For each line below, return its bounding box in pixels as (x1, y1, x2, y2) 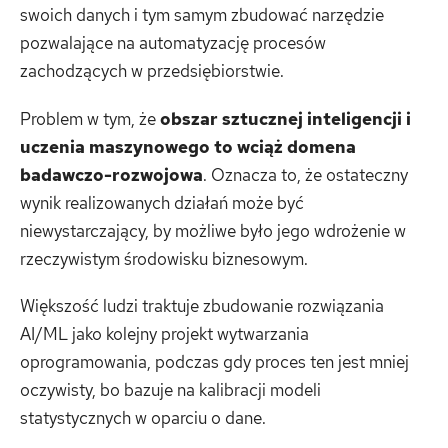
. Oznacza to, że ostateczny (203, 163, 408, 186)
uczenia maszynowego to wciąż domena (20, 135, 356, 158)
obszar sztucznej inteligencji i (160, 107, 411, 130)
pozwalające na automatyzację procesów (20, 32, 326, 55)
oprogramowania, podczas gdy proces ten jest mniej (20, 351, 409, 374)
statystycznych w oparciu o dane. (20, 407, 266, 430)
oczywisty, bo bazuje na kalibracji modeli (20, 379, 321, 402)
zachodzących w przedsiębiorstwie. (20, 60, 284, 83)
